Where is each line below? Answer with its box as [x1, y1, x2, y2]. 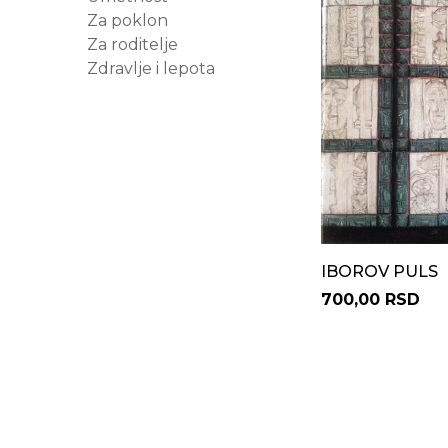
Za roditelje [87, 35, 178, 54]
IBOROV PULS [321, 262, 438, 281]
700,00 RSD [321, 290, 420, 309]
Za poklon [87, 11, 168, 30]
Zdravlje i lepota [87, 59, 215, 78]
